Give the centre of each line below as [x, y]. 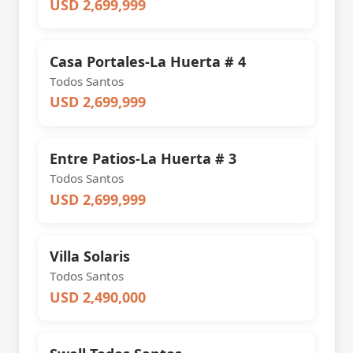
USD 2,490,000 [98, 297]
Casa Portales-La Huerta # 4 [148, 61]
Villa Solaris [90, 256]
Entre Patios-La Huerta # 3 [143, 159]
